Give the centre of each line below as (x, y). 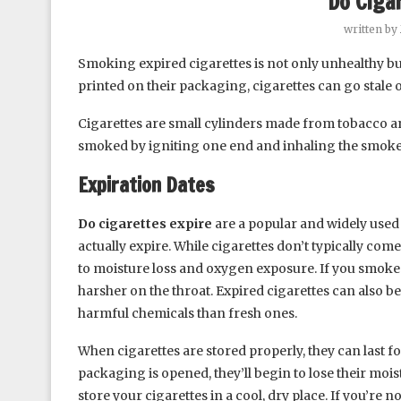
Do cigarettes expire (145, 223)
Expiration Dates (146, 184)
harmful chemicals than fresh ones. (188, 313)
